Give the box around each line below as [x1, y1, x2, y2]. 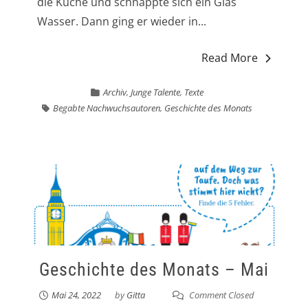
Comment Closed [187, 289, 255, 302]
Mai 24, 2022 [52, 289, 102, 302]
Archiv [102, 85, 126, 98]
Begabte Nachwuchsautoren [52, 101, 160, 114]
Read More [201, 49, 258, 65]
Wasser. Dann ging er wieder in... [36, 13, 206, 29]
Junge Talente [130, 85, 180, 98]
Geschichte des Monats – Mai [38, 259, 269, 280]
